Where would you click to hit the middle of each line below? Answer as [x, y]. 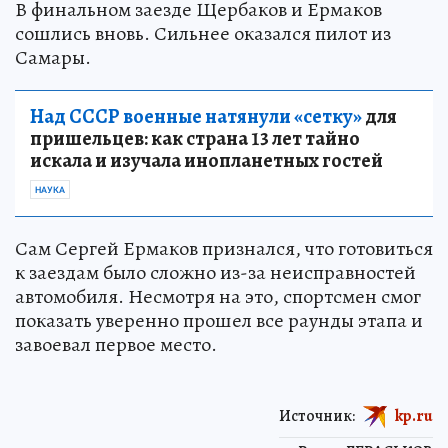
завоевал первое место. [116, 344]
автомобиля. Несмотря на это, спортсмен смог [218, 296]
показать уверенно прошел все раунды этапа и [219, 320]
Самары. [53, 57]
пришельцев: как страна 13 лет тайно [195, 138]
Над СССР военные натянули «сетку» [196, 116]
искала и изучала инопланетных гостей [206, 160]
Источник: [317, 415]
